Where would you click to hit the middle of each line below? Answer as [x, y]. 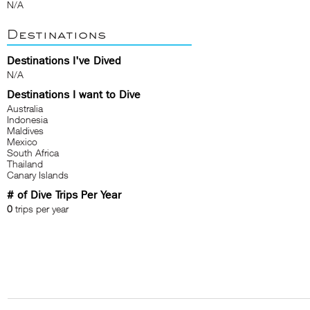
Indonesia [27, 119]
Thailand [25, 164]
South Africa [33, 153]
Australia [25, 108]
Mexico [22, 142]
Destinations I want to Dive [74, 94]
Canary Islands [38, 175]
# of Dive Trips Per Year [64, 195]
